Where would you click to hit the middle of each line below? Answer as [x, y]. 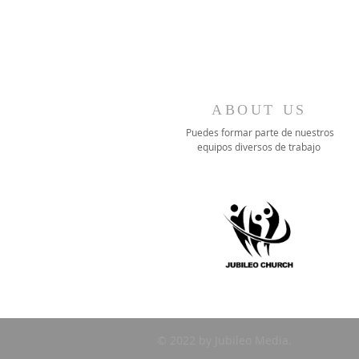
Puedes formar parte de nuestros [260, 132]
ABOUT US [259, 110]
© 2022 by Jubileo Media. [226, 340]
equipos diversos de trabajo [260, 147]
